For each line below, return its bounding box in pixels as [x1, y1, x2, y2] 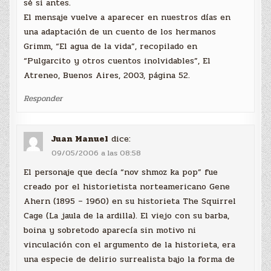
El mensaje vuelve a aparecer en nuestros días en [24, 10, 231, 24]
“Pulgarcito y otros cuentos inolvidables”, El [24, 54, 211, 67]
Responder [24, 91, 63, 105]
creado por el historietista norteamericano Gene [24, 180, 230, 193]
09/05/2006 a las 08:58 [51, 147, 142, 160]
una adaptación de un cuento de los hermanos [24, 25, 217, 38]
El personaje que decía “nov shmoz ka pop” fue [24, 165, 218, 178]
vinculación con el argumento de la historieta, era [24, 238, 236, 251]
